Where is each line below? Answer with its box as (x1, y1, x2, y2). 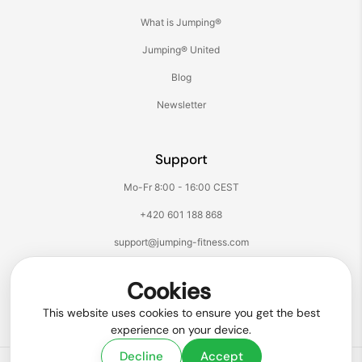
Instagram (166, 303, 223, 318)
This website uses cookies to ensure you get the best (42, 305, 320, 320)
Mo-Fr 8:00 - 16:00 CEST (123, 181, 239, 194)
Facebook (142, 303, 198, 318)
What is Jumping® (141, 16, 221, 29)
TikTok (191, 303, 229, 318)
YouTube (215, 303, 265, 318)
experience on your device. (111, 322, 251, 337)
